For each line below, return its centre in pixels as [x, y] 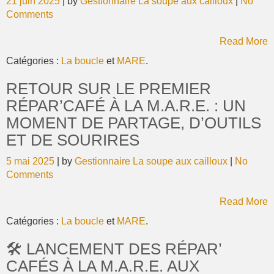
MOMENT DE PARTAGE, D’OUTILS [134, 123]
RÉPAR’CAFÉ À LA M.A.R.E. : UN [126, 106]
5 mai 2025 [31, 161]
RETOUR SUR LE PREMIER [109, 89]
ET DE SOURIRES [73, 140]
